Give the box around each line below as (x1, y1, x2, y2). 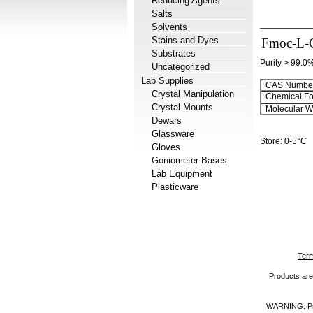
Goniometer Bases (152, 155, 227, 166)
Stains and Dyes (152, 35, 219, 45)
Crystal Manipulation (152, 89, 234, 99)
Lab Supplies (141, 75, 194, 86)
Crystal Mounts (152, 102, 213, 112)
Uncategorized (152, 61, 210, 72)
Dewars (152, 115, 182, 126)
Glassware (152, 129, 194, 139)
